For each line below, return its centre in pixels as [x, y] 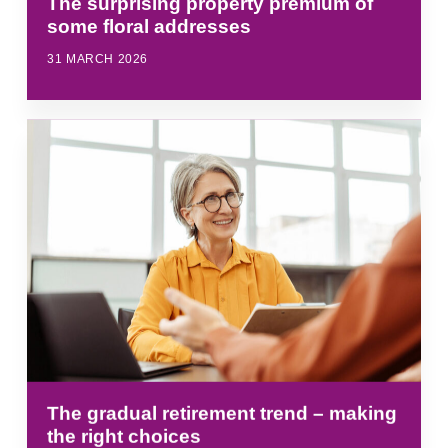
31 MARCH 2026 [98, 58]
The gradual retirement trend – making [222, 414]
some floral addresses [149, 26]
